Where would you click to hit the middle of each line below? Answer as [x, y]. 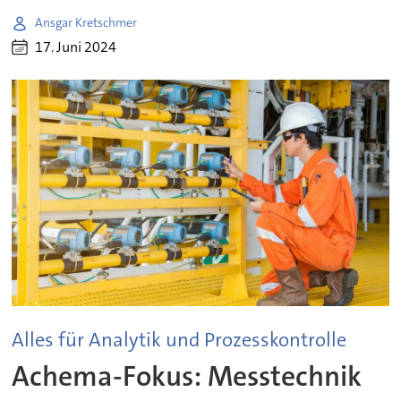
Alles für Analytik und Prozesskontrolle [179, 340]
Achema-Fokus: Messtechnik [187, 376]
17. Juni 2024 [76, 47]
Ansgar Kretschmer [86, 23]
